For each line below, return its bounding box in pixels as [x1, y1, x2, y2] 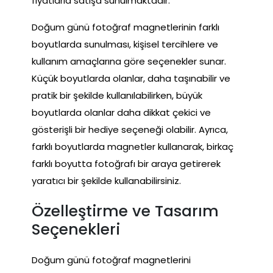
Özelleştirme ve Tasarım [32, 200, 219, 222]
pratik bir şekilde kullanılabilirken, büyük [32, 88, 202, 102]
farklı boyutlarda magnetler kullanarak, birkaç [32, 140, 233, 153]
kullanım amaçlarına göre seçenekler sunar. [32, 54, 226, 68]
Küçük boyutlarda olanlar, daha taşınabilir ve [32, 71, 230, 85]
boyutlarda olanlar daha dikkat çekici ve [32, 105, 211, 119]
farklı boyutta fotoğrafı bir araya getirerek [32, 157, 221, 170]
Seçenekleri [32, 218, 120, 240]
